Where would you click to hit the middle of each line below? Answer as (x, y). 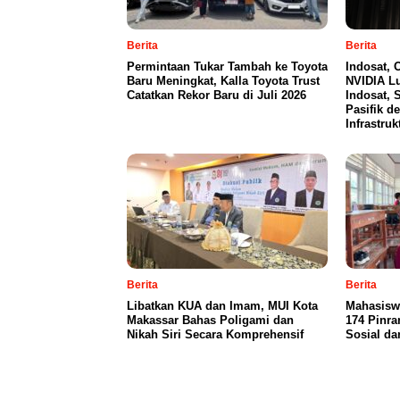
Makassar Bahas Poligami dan (210, 321)
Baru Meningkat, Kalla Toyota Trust (223, 81)
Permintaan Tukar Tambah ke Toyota (227, 67)
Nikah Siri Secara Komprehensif (215, 335)
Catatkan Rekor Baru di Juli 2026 (217, 96)
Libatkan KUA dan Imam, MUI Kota (222, 306)
